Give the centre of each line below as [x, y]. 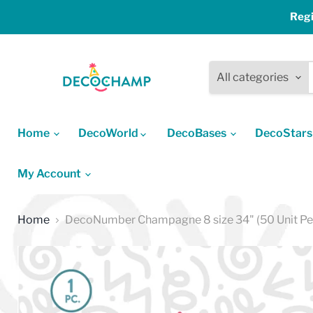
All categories [253, 77]
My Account [50, 174]
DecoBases [198, 133]
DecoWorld [109, 133]
